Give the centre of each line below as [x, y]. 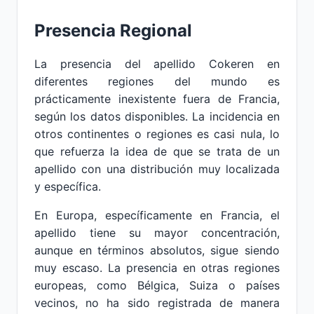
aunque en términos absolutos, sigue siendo [157, 250]
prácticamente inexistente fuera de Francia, [157, 99]
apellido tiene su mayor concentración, [157, 233]
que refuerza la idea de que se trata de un [157, 151]
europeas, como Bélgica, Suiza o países [157, 285]
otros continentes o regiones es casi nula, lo [157, 134]
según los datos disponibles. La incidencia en [157, 116]
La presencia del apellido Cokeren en [157, 64]
